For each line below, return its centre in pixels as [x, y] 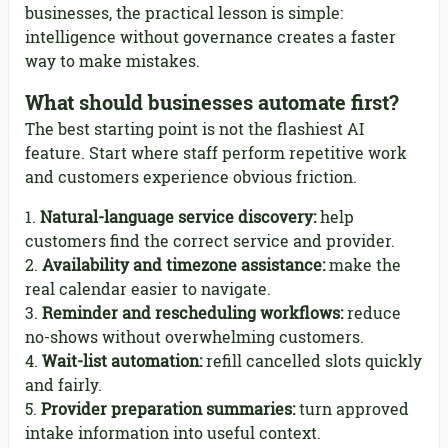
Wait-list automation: [122, 361]
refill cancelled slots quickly [312, 361]
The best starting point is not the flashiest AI [194, 129]
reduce [372, 313]
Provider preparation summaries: [168, 409]
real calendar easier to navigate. [148, 289]
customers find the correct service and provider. [210, 241]
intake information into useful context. [173, 433]
